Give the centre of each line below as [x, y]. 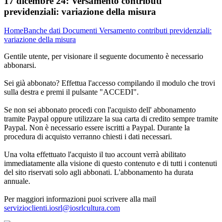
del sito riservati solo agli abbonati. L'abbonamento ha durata [99, 172]
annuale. [17, 181]
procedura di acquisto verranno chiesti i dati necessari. [88, 137]
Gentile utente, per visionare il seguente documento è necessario [104, 56]
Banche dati [43, 31]
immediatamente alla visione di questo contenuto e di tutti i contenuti [111, 164]
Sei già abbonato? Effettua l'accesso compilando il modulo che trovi [110, 83]
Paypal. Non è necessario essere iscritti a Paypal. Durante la [97, 128]
